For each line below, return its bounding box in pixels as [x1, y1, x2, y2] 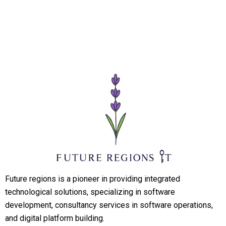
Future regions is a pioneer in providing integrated [5, 174, 180, 184]
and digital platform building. [5, 213, 104, 223]
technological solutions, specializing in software [5, 187, 175, 197]
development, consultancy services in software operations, [5, 200, 213, 210]
